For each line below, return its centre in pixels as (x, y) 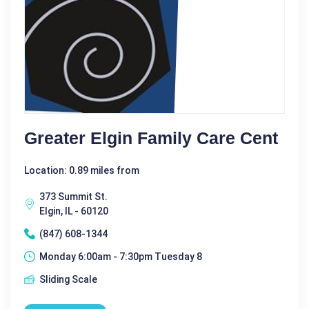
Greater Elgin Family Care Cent (151, 138)
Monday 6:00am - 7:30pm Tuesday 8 (121, 256)
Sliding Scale (68, 279)
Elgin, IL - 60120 (74, 211)
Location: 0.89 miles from (82, 170)
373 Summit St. (73, 196)
